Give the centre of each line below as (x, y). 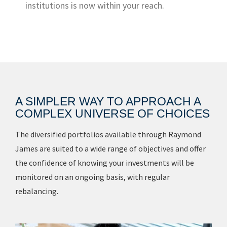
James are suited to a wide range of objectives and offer (110, 148)
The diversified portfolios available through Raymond (108, 134)
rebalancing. (37, 191)
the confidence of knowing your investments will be (105, 163)
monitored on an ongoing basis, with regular (92, 177)
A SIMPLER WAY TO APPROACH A (108, 101)
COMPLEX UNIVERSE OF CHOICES (112, 113)
